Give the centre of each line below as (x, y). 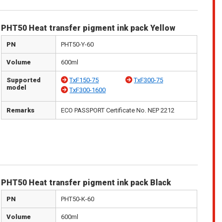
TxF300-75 (149, 80)
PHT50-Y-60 (78, 44)
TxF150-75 (84, 80)
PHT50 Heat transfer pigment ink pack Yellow (88, 28)
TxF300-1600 (88, 90)
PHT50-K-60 (78, 199)
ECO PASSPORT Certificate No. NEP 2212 (118, 110)
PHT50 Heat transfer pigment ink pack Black (86, 183)
